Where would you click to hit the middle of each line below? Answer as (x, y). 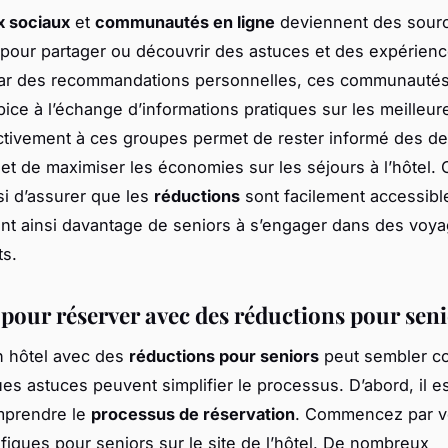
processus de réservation (193, 414)
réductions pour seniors (224, 356)
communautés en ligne (185, 22)
